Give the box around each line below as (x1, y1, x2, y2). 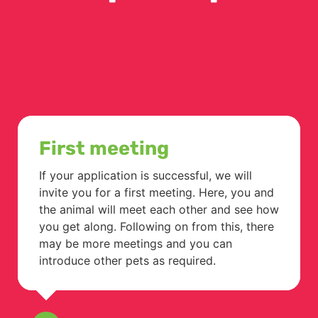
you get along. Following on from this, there (39, 219, 274, 234)
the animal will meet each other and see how (39, 202, 279, 216)
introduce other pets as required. (39, 253, 216, 268)
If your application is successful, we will (39, 168, 252, 182)
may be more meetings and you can (39, 236, 232, 251)
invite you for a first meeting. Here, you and (39, 185, 274, 199)
